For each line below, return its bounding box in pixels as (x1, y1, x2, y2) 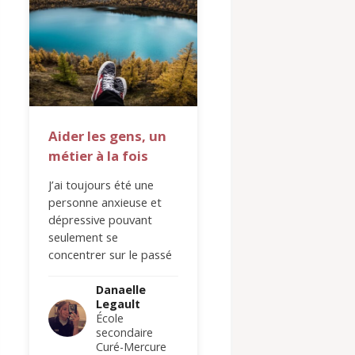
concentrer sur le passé (48, 246, 172, 262)
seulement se (48, 228, 118, 245)
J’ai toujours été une (48, 176, 154, 193)
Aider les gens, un (48, 126, 166, 145)
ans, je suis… (48, 281, 114, 297)
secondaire (95, 324, 153, 340)
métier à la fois (48, 146, 148, 165)
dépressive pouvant (48, 211, 152, 227)
